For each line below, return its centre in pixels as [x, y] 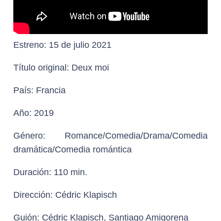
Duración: [32, 172]
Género [28, 136]
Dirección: [33, 195]
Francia [50, 90]
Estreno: [31, 45]
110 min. [69, 172]
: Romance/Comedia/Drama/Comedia [125, 136]
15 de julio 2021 [80, 45]
